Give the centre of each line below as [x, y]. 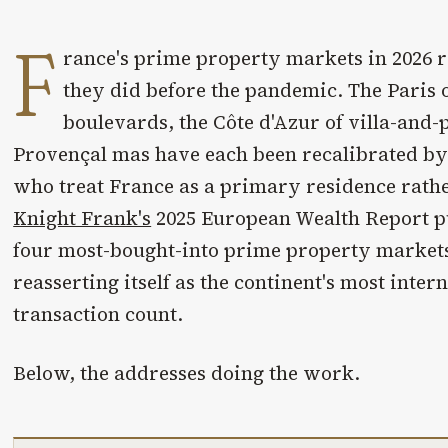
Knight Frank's [82, 218]
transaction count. [98, 314]
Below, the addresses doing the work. [187, 372]
